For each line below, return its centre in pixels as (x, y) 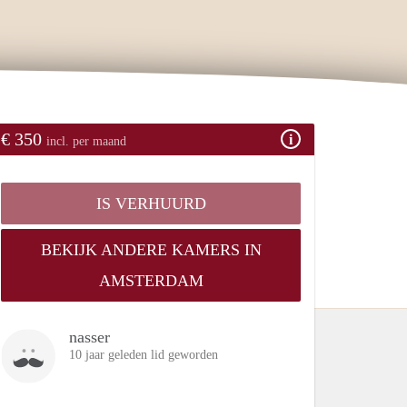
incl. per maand (86, 141)
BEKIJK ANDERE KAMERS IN (151, 249)
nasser (89, 337)
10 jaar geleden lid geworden (144, 354)
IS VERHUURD (151, 203)
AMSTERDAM (151, 280)
